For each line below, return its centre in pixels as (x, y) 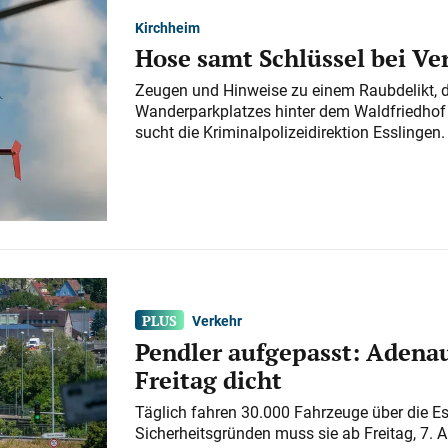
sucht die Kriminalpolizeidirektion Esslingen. (289, 131)
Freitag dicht (208, 380)
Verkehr (217, 320)
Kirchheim (167, 27)
